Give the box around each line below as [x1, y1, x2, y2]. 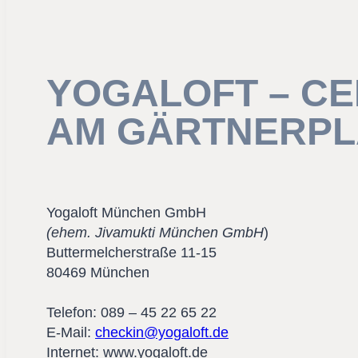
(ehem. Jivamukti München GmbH [46, 224, 264, 241]
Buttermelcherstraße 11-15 [46, 244, 217, 261]
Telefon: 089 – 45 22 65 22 [46, 304, 217, 320]
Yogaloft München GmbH [46, 204, 206, 221]
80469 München [46, 264, 149, 280]
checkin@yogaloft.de [95, 324, 229, 340]
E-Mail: [46, 324, 95, 340]
